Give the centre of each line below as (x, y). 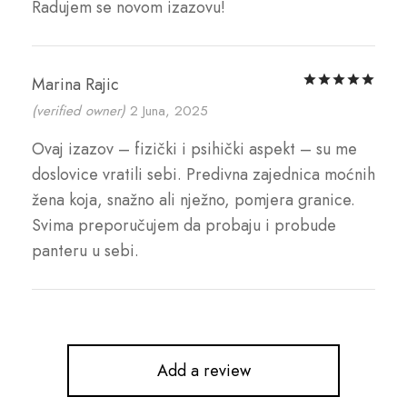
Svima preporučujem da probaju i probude (184, 226)
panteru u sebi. (85, 251)
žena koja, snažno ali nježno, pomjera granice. (194, 200)
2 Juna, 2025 (169, 111)
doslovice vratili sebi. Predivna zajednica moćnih (203, 175)
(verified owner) (79, 111)
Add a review (203, 371)
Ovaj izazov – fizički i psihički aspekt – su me (194, 149)
